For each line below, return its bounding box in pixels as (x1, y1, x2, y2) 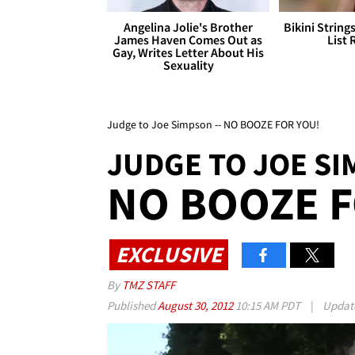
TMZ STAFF (122, 277, 175, 293)
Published (107, 298, 158, 314)
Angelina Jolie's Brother (124, 19, 254, 36)
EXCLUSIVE (116, 239, 222, 269)
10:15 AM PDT (235, 298, 300, 314)
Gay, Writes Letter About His (113, 44, 265, 61)
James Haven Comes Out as (114, 32, 263, 48)
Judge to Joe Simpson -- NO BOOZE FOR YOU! (107, 117, 319, 132)
